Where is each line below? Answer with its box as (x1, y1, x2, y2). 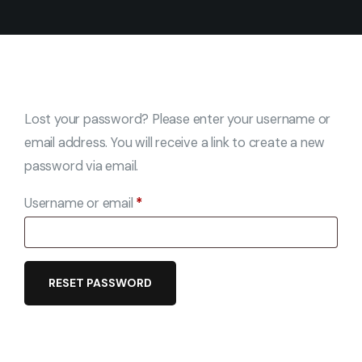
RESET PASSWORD (48, 275, 152, 290)
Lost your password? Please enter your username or (24, 110, 331, 128)
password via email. (24, 157, 139, 175)
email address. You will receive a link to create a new (24, 133, 326, 151)
